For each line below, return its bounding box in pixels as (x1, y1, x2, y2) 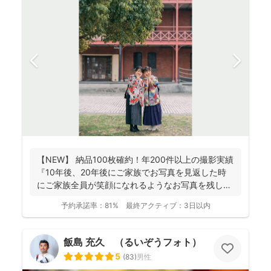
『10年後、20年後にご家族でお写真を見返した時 (37, 167, 226, 178)
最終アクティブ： (125, 201, 184, 211)
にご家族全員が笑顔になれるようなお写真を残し (37, 180, 223, 191)
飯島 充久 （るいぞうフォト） (64, 236, 201, 249)
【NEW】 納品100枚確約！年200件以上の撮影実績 (37, 154, 233, 165)
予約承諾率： (60, 201, 105, 211)
